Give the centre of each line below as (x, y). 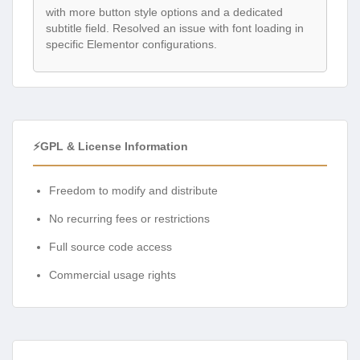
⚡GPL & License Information (110, 147)
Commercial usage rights (112, 275)
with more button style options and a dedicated (164, 12)
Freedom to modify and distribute (133, 191)
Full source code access (110, 247)
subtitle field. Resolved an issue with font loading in (175, 28)
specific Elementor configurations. (131, 44)
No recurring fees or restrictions (129, 219)
